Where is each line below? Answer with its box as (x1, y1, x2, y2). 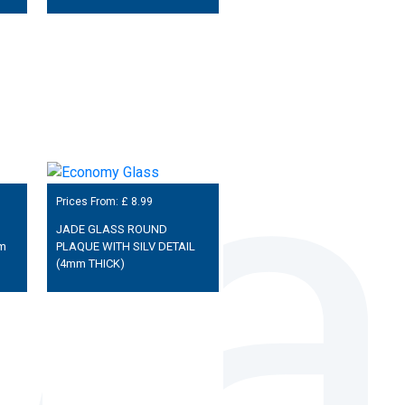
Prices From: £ (55, 194, 131, 208)
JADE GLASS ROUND (55, 221, 167, 236)
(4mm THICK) (55, 256, 125, 270)
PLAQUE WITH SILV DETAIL (55, 239, 195, 253)
